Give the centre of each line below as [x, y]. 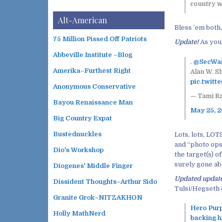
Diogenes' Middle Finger [93, 166]
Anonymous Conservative [94, 86]
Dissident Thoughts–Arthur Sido [105, 182]
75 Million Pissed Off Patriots [100, 39]
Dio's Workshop [78, 150]
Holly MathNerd [79, 213]
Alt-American [83, 20]
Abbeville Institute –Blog [93, 55]
